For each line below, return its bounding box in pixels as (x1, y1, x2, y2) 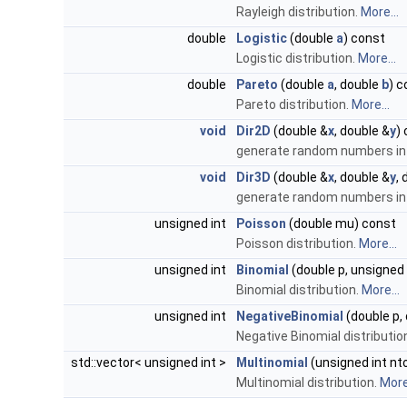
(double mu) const (286, 216, 396, 232)
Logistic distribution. (236, 51, 358, 66)
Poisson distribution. (236, 236, 359, 252)
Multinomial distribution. (236, 375, 380, 391)
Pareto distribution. (236, 97, 352, 113)
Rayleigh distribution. (236, 5, 361, 20)
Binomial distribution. (236, 283, 362, 298)
